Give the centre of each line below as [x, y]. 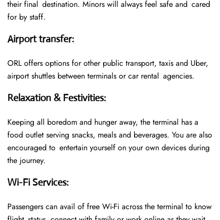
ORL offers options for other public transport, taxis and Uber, [108, 63]
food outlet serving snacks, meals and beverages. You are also [110, 135]
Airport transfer [40, 39]
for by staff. [27, 17]
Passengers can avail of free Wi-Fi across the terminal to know [110, 207]
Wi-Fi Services [37, 183]
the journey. [27, 161]
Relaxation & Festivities [55, 98]
